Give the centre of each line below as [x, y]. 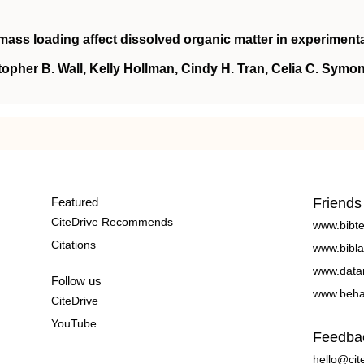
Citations [73, 245]
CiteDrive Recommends [112, 222]
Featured [74, 202]
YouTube [74, 323]
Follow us [76, 281]
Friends [338, 203]
